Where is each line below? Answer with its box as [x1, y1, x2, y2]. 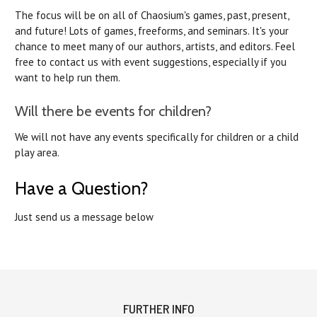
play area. [15, 146, 59, 160]
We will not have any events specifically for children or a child [15, 130, 299, 144]
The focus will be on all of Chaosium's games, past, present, [15, 8, 289, 23]
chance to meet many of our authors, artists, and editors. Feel [15, 40, 295, 54]
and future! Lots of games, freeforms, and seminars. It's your [15, 24, 289, 38]
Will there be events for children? [15, 103, 212, 120]
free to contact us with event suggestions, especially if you [15, 55, 287, 69]
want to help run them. [15, 71, 120, 85]
